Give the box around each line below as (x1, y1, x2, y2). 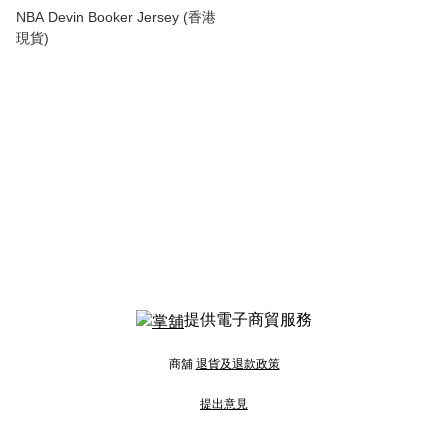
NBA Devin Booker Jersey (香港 (16, 9, 216, 25)
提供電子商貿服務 (184, 311, 312, 328)
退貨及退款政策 (195, 357, 280, 371)
